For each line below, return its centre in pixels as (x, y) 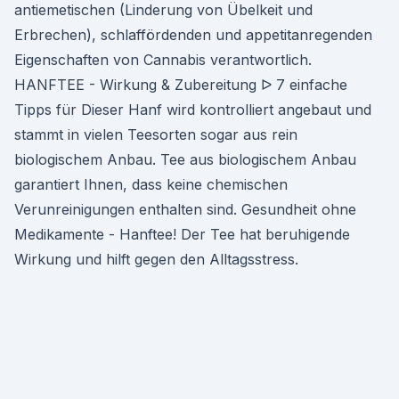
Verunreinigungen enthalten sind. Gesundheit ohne (185, 209)
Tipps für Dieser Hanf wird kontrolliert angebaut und (193, 110)
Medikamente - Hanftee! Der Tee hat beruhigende (182, 234)
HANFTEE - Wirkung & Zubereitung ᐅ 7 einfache (181, 85)
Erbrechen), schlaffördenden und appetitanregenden (193, 35)
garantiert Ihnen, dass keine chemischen (151, 184)
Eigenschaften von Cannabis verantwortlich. (163, 60)
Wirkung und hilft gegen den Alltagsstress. (156, 259)
